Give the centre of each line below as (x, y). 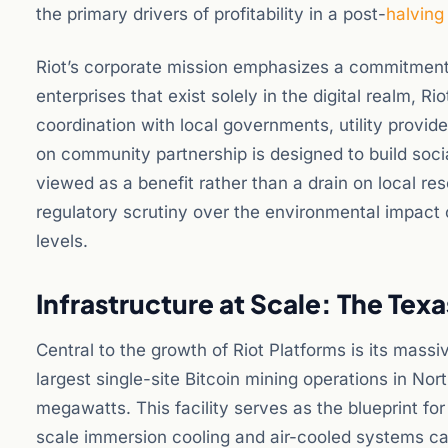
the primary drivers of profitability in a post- (211, 14)
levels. (62, 241)
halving (415, 14)
